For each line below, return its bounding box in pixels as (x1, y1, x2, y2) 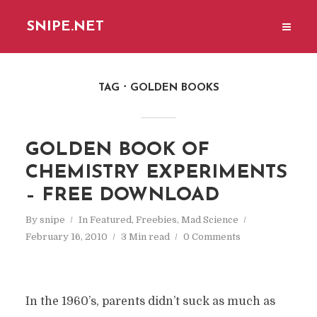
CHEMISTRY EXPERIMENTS (25, 163, 287, 183)
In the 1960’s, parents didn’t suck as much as (25, 295, 275, 308)
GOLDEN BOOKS (129, 83, 219, 93)
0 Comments (183, 231, 241, 242)
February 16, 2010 (25, 231, 108, 242)
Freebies (135, 214, 177, 225)
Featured (89, 214, 132, 225)
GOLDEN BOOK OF (25, 141, 209, 160)
